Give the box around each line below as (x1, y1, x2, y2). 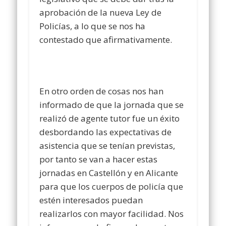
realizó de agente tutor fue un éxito (39, 112, 180, 125)
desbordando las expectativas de (39, 126, 172, 138)
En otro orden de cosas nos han (39, 85, 164, 97)
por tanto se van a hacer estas (39, 153, 158, 165)
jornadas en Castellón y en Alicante (39, 167, 179, 179)
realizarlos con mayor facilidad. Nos (39, 208, 184, 220)
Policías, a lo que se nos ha (39, 20, 146, 32)
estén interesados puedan (39, 194, 143, 206)
